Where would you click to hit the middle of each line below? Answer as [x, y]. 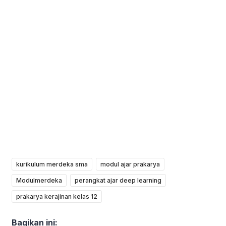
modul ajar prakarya [130, 164]
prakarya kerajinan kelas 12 [57, 197]
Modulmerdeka [39, 181]
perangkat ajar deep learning [118, 181]
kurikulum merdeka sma [52, 164]
